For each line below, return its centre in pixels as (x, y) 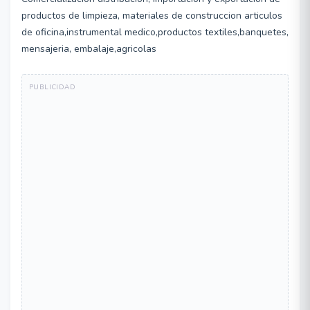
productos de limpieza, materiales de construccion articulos (152, 16)
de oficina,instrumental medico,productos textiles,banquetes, (155, 32)
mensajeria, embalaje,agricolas (89, 49)
